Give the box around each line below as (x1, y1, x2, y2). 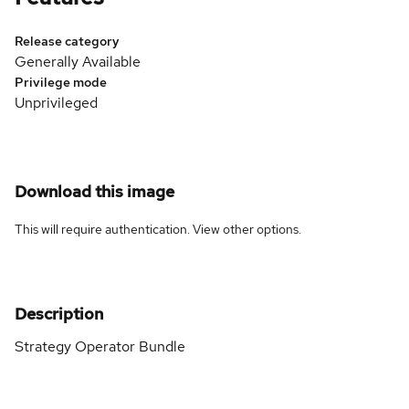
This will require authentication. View (15, 220, 223, 237)
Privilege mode (15, 73, 107, 90)
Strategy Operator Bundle (15, 336, 185, 356)
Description (15, 302, 103, 324)
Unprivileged (15, 92, 98, 112)
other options (223, 220, 299, 237)
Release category (15, 32, 120, 49)
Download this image (15, 180, 174, 202)
